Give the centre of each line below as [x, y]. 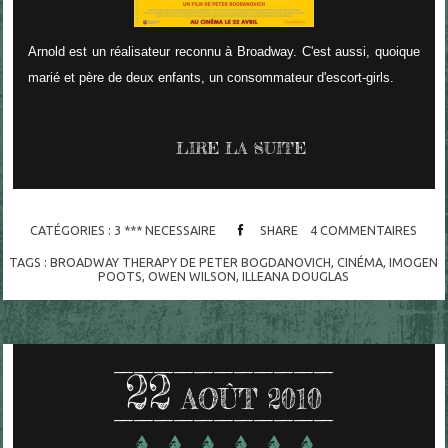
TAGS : [30, 262]
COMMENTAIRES [369, 229]
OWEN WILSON [192, 276]
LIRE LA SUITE [241, 147]
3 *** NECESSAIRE [165, 229]
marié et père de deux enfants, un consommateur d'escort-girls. [210, 77]
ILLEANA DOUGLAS [296, 276]
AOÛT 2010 [251, 399]
